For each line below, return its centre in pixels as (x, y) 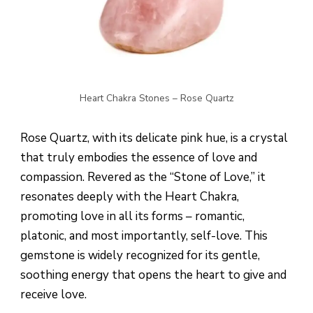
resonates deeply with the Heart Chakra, (130, 197)
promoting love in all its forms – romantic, (132, 217)
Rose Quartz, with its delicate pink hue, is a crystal (154, 138)
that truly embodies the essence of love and (139, 158)
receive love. (53, 295)
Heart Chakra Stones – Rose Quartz (156, 99)
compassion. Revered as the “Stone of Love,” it (143, 177)
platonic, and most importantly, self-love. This (144, 236)
